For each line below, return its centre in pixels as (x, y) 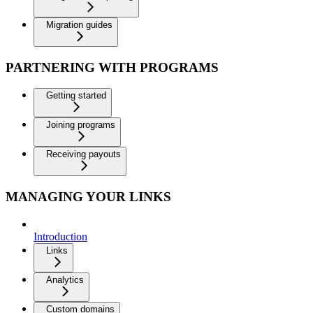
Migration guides (79, 24)
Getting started (76, 96)
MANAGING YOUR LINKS (88, 197)
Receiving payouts (83, 154)
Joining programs (81, 125)
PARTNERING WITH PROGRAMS (112, 67)
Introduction (60, 236)
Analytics (65, 279)
